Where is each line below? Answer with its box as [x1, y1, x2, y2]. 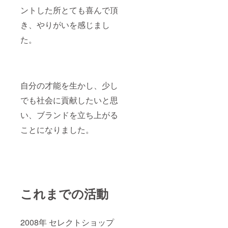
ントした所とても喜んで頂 [20, 4, 118, 16]
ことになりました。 [20, 124, 94, 136]
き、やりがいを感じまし [20, 19, 110, 31]
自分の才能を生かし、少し [20, 79, 118, 92]
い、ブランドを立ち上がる [20, 109, 118, 121]
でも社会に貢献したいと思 [20, 94, 118, 106]
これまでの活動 [20, 185, 108, 203]
